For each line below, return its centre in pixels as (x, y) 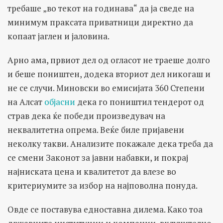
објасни (60, 102)
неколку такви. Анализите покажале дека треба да (110, 144)
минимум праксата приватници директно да (100, 22)
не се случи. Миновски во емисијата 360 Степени (106, 88)
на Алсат (26, 102)
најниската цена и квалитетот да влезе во (92, 172)
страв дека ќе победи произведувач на (86, 116)
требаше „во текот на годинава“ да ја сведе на (101, 8)
